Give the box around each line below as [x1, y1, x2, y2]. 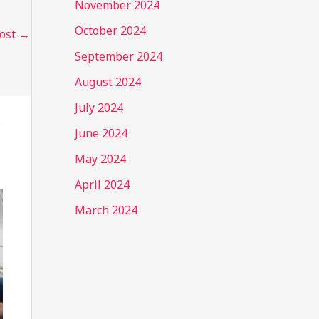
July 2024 [74, 99, 123, 115]
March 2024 [74, 202, 137, 218]
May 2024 [74, 150, 126, 167]
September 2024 [74, 48, 162, 64]
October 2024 [74, 22, 146, 38]
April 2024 [74, 176, 130, 192]
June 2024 [74, 125, 127, 141]
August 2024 [74, 73, 141, 90]
